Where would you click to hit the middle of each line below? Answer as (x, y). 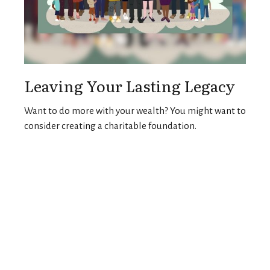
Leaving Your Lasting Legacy (130, 85)
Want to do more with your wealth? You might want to (135, 110)
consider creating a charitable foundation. (110, 125)
